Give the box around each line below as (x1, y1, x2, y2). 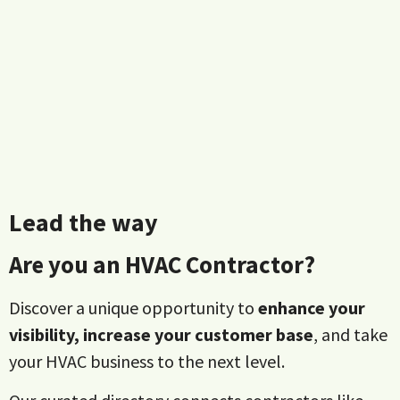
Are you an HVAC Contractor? (9, 248, 315, 279)
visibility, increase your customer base (9, 322, 313, 346)
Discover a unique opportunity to (9, 296, 258, 319)
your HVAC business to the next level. (9, 349, 288, 372)
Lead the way (9, 205, 158, 238)
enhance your (258, 296, 365, 319)
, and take (313, 322, 387, 346)
